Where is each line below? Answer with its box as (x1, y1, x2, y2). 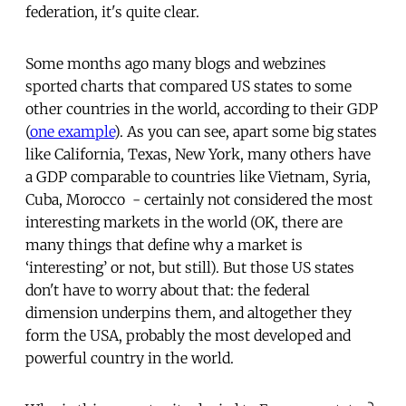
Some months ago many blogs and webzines (25, 53, 326, 72)
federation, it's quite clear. (25, 2, 199, 21)
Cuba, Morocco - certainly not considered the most (25, 189, 372, 208)
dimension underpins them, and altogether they (25, 303, 352, 322)
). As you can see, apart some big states (114, 121, 377, 140)
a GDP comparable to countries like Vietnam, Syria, (25, 167, 371, 186)
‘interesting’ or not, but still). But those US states (25, 257, 354, 276)
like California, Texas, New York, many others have (25, 144, 371, 163)
